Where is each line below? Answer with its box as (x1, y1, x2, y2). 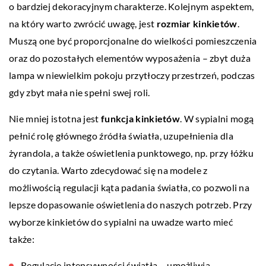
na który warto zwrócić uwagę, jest (9, 17, 157, 29)
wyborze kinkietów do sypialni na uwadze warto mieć (9, 216, 233, 227)
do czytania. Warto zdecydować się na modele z (9, 164, 208, 176)
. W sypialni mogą (180, 112, 254, 124)
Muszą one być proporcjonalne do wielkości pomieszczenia (9, 34, 257, 46)
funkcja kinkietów (100, 112, 180, 124)
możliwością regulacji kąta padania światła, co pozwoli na (9, 181, 250, 193)
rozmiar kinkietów (156, 17, 237, 29)
